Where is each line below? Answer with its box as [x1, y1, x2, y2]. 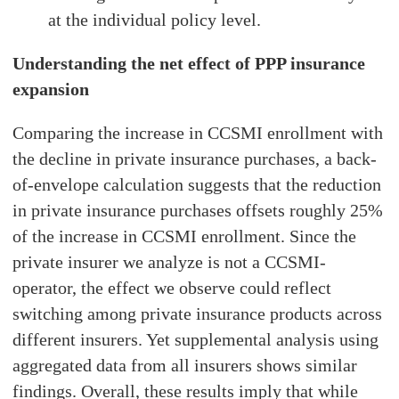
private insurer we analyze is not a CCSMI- [12, 251, 327, 272]
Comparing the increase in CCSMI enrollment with [12, 122, 384, 142]
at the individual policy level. [48, 9, 262, 29]
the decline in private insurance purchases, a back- [12, 148, 378, 168]
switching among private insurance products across [12, 303, 383, 323]
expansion [12, 78, 90, 99]
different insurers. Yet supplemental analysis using [12, 329, 379, 349]
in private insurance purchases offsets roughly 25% [12, 199, 384, 220]
